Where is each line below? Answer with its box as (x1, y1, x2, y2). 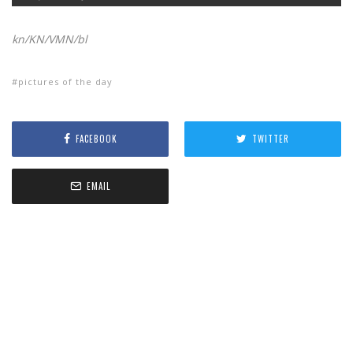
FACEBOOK (75, 132, 117, 146)
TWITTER (252, 132, 289, 146)
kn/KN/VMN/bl (12, 31, 87, 46)
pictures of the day (18, 75, 113, 87)
